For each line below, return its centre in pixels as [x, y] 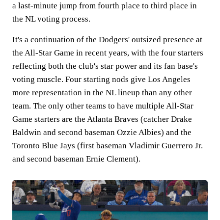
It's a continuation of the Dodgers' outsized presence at [107, 40]
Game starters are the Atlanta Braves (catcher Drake [102, 119]
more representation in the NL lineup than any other [102, 93]
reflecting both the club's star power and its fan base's [105, 66]
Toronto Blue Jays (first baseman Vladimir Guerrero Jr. [108, 146]
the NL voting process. [52, 19]
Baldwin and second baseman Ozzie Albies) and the [102, 133]
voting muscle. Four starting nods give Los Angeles [101, 80]
